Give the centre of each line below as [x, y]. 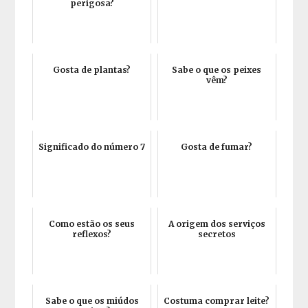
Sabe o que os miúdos [92, 301]
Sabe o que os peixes [217, 70]
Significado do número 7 [92, 147]
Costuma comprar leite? [217, 301]
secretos [217, 234]
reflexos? [92, 234]
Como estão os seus [92, 224]
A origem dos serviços [217, 224]
